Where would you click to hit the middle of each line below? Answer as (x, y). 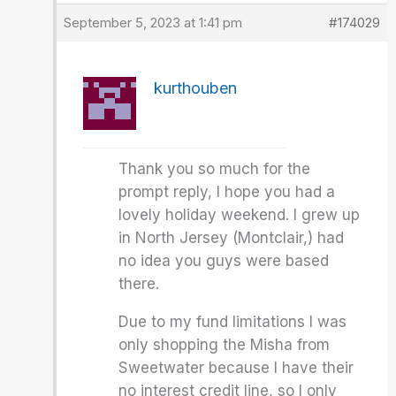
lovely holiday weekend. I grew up (240, 215)
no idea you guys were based (224, 261)
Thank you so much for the (215, 169)
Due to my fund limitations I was (233, 322)
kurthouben (196, 88)
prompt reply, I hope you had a (227, 192)
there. (139, 284)
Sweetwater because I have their (236, 368)
